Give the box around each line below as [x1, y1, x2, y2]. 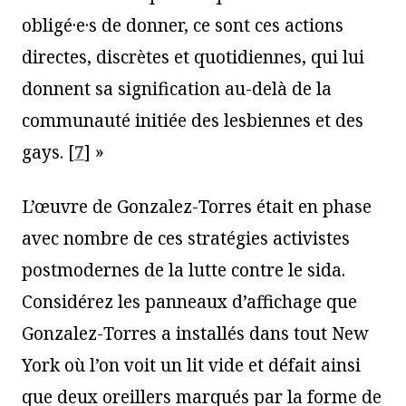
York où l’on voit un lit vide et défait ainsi [22, 353, 361, 377]
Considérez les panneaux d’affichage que [22, 289, 357, 314]
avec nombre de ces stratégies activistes [22, 226, 350, 250]
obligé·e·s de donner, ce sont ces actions [22, 13, 343, 37]
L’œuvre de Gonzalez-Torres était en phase [22, 194, 372, 218]
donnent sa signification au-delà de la [22, 76, 332, 101]
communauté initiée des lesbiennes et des [22, 108, 363, 132]
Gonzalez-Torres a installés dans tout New [22, 321, 368, 345]
